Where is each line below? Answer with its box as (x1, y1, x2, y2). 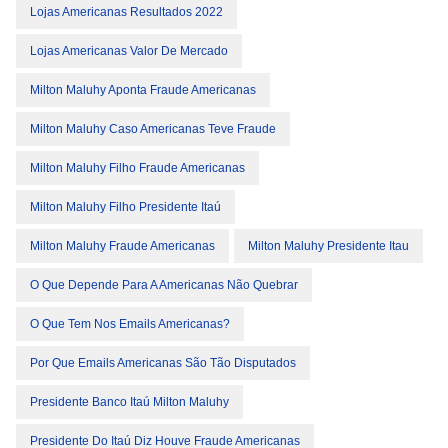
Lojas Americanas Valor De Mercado (30, 44, 228, 58)
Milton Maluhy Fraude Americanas (30, 239, 215, 253)
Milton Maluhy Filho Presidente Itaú (30, 200, 221, 214)
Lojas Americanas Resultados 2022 (30, 5, 223, 19)
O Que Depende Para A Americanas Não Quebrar (30, 278, 298, 292)
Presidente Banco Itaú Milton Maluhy (30, 395, 229, 409)
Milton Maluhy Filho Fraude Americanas (30, 161, 245, 175)
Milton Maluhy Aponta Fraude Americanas (30, 83, 256, 97)
